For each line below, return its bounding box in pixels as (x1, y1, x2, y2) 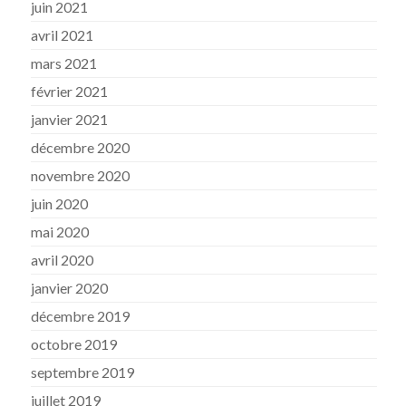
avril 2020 (31, 250, 94, 268)
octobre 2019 (31, 334, 118, 353)
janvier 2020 (31, 278, 109, 296)
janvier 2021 (31, 110, 109, 128)
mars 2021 (31, 53, 98, 72)
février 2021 (31, 82, 109, 100)
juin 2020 (31, 194, 89, 212)
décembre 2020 (31, 138, 130, 156)
